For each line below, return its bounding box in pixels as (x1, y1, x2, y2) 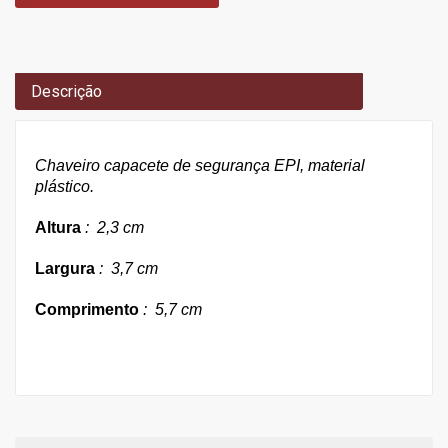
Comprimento (35, 300, 139, 318)
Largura (35, 259, 95, 277)
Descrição (31, 81, 102, 101)
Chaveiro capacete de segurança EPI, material (35, 156, 365, 174)
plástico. (35, 177, 94, 195)
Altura (35, 218, 81, 236)
